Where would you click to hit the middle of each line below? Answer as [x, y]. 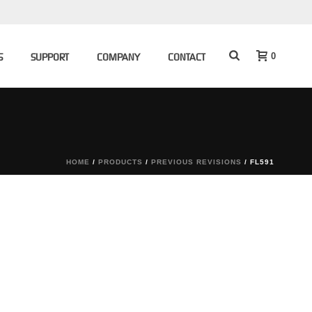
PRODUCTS [120, 162]
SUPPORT [50, 57]
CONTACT [187, 57]
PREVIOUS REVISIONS [196, 162]
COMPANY [119, 57]
